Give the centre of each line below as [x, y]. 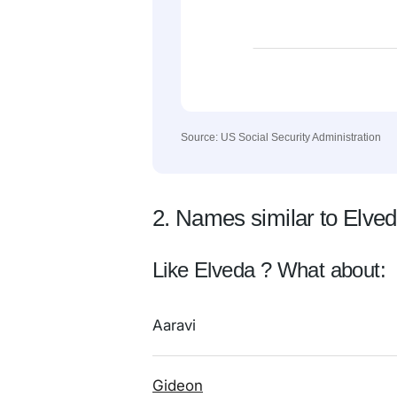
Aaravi [174, 325]
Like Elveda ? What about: [269, 270]
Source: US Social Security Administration [281, 137]
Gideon [178, 385]
